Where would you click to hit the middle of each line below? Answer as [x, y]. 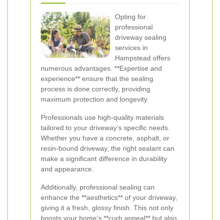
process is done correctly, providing [96, 89]
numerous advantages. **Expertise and [101, 68]
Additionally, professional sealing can [98, 187]
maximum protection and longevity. [95, 99]
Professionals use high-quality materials [102, 117]
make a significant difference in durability [104, 159]
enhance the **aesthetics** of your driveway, [109, 197]
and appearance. [67, 169]
